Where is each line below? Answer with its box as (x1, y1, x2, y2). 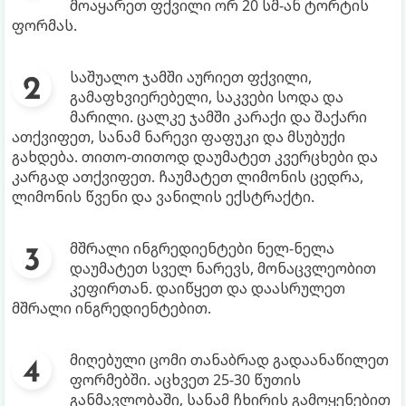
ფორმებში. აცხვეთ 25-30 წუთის (70, 369, 301, 390)
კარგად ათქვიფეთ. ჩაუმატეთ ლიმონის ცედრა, (12, 166, 363, 187)
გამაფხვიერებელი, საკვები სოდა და (70, 86, 343, 107)
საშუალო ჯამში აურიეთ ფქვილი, (70, 66, 312, 87)
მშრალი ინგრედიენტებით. (12, 297, 211, 318)
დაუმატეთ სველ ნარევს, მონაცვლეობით (70, 257, 376, 278)
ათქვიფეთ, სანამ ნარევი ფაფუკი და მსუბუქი (12, 126, 345, 147)
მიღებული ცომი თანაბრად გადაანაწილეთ (70, 349, 389, 370)
